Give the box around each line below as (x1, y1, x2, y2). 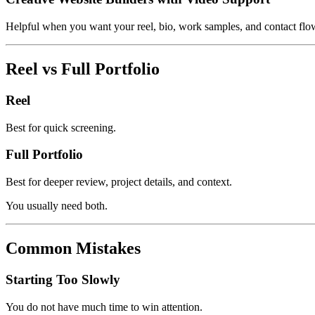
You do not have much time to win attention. (6, 300, 202, 313)
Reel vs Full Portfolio (6, 60, 160, 79)
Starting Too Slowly (6, 271, 120, 287)
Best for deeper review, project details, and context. (6, 176, 232, 188)
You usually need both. (6, 200, 108, 212)
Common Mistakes (6, 239, 141, 257)
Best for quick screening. (6, 121, 116, 134)
